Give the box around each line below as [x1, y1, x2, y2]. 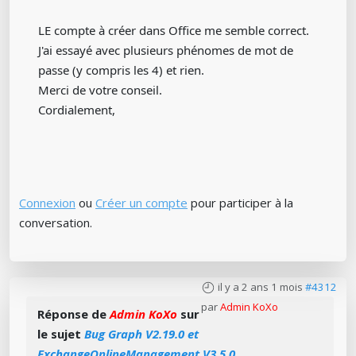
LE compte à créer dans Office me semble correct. [38, 22, 309, 38]
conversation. [19, 215, 92, 230]
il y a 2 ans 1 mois [218, 280, 303, 294]
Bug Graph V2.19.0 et [84, 326, 199, 342]
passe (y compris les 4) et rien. [38, 62, 204, 78]
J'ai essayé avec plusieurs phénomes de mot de [38, 42, 293, 58]
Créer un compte [95, 195, 188, 211]
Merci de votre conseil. [38, 82, 162, 98]
